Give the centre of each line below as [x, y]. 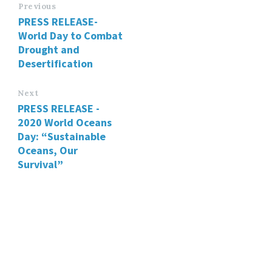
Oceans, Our [48, 150]
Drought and [49, 49]
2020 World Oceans [65, 122]
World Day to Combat [70, 35]
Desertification [56, 63]
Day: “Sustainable [62, 136]
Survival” [40, 164]
